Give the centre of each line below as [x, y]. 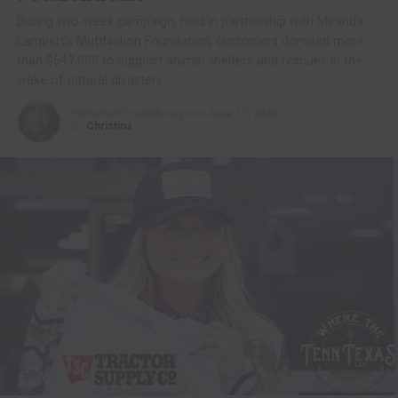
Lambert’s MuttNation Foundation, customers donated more [190, 42]
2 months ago [155, 114]
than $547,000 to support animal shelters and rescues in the [189, 61]
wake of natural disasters [89, 81]
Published [95, 114]
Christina [108, 127]
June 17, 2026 [243, 114]
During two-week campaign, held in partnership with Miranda [190, 22]
